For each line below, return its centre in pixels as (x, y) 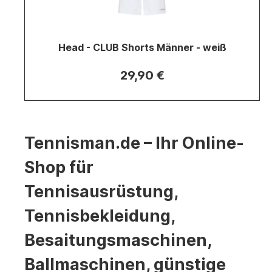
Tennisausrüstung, (101, 192)
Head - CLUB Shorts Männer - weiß (142, 47)
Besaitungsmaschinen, (118, 240)
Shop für (59, 167)
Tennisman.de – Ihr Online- (134, 143)
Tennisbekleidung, (100, 216)
